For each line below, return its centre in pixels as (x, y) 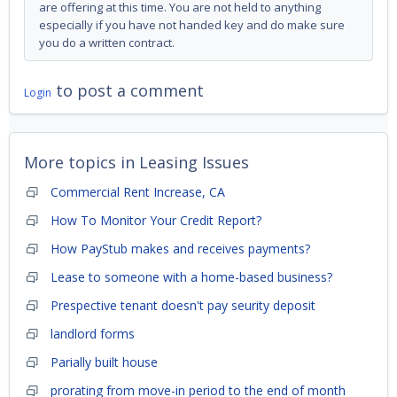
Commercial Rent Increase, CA (138, 192)
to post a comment (128, 91)
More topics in (82, 163)
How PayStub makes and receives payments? (180, 249)
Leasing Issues (194, 163)
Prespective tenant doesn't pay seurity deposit (183, 306)
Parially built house (104, 362)
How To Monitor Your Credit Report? (156, 221)
